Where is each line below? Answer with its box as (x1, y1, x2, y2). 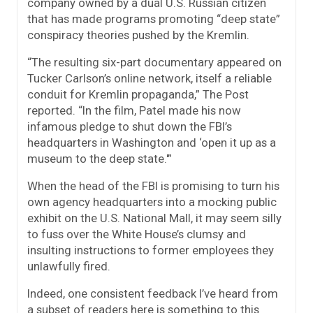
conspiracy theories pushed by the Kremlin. (27, 28, 249, 43)
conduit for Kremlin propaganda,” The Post (27, 87, 249, 102)
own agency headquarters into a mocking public (27, 195, 277, 210)
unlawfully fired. (27, 259, 110, 274)
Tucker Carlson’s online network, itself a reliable (27, 71, 272, 86)
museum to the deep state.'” (27, 152, 172, 166)
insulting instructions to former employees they (27, 243, 274, 258)
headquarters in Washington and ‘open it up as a (27, 136, 276, 150)
